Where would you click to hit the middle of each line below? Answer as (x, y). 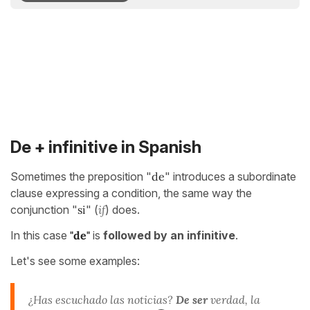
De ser (190, 299)
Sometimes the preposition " (81, 176)
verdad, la (234, 299)
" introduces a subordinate (230, 176)
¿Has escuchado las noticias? (101, 299)
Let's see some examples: (75, 261)
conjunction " (44, 209)
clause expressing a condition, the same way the (131, 193)
